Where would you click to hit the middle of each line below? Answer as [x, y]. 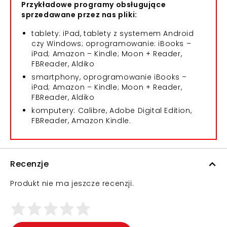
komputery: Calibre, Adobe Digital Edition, [112, 110]
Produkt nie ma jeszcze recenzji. [72, 183]
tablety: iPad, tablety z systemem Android [113, 33]
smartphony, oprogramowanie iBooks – [109, 77]
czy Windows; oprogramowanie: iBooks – [111, 44]
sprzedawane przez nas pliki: [79, 15]
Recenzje [29, 164]
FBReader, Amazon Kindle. [81, 121]
